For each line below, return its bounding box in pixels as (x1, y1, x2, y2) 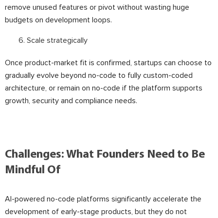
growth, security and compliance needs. (5, 96, 137, 106)
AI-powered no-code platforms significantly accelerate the (5, 194, 201, 204)
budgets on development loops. (5, 15, 112, 25)
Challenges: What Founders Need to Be (5, 149, 205, 161)
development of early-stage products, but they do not (5, 207, 187, 217)
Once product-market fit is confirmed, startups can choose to (5, 58, 212, 68)
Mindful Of (5, 164, 60, 176)
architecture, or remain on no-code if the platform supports (5, 83, 202, 93)
